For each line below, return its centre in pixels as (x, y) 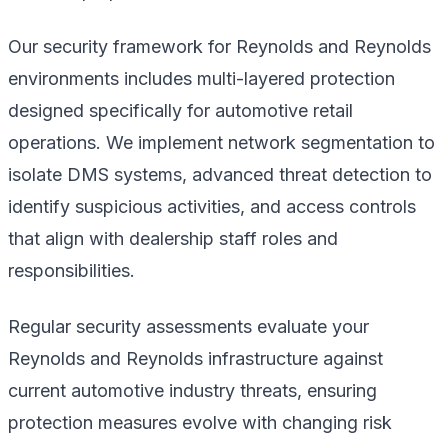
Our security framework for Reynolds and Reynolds (219, 46)
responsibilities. (71, 270)
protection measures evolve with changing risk (200, 422)
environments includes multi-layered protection (201, 78)
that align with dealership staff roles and (173, 238)
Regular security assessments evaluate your (188, 326)
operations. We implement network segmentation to (221, 142)
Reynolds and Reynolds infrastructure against (195, 358)
